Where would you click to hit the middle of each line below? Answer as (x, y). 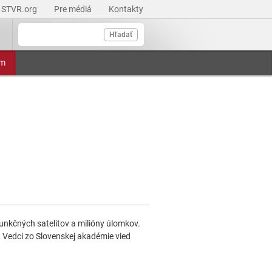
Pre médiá (74, 9)
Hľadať (121, 35)
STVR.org (20, 9)
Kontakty (126, 9)
